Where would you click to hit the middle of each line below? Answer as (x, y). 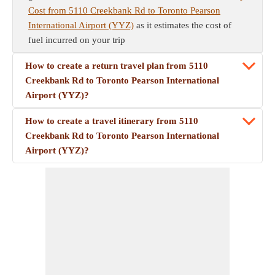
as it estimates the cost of (183, 25)
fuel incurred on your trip (77, 40)
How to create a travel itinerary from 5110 (112, 121)
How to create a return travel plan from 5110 (117, 66)
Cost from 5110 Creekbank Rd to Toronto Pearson (124, 10)
